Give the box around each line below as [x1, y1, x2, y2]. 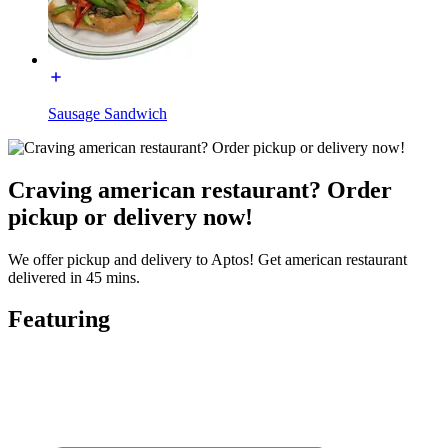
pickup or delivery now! [8, 203, 253, 230]
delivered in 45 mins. [8, 268, 140, 286]
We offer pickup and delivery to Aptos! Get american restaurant [8, 250, 407, 268]
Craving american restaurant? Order [8, 176, 392, 203]
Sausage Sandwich [48, 104, 167, 122]
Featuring [8, 306, 110, 333]
